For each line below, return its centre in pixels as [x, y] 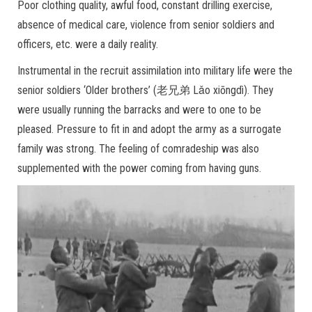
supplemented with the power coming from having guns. [139, 168]
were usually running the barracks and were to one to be [139, 110]
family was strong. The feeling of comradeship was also [138, 149]
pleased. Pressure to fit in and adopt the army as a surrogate [149, 129]
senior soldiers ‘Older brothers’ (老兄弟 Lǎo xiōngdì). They [146, 90]
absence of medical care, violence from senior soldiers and [146, 25]
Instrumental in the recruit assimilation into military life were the [155, 71]
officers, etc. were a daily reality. [88, 44]
